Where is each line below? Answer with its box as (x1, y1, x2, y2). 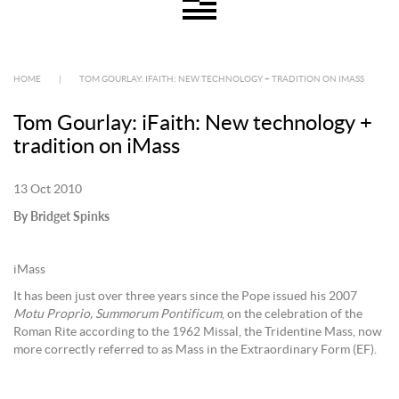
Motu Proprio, (13, 308, 93, 321)
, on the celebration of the (222, 308, 362, 321)
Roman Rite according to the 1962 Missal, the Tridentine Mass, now (13, 326, 382, 338)
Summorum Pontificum (95, 308, 222, 321)
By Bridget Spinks (13, 208, 110, 224)
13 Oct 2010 (13, 183, 82, 196)
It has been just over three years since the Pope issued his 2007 (13, 290, 357, 303)
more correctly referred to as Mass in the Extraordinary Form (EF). (13, 344, 377, 356)
